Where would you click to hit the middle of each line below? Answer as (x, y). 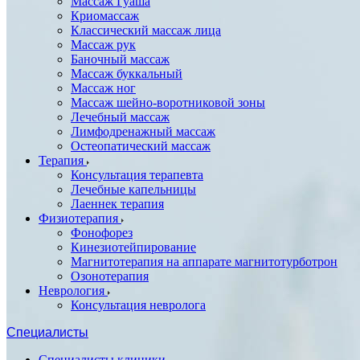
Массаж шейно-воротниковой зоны (168, 102)
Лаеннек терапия (117, 204)
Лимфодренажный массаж (143, 131)
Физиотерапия (80, 218)
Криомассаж (105, 16)
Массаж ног (103, 88)
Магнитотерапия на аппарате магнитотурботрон (204, 262)
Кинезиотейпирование (133, 247)
